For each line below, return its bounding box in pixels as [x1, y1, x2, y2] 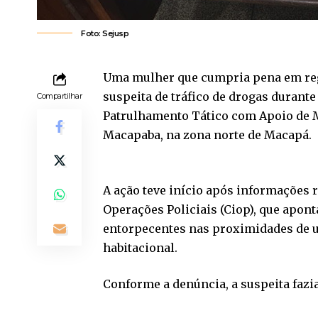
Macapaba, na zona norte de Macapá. [103, 127, 312, 142]
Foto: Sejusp [81, 28, 128, 38]
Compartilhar [37, 90, 82, 101]
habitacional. [103, 240, 177, 255]
